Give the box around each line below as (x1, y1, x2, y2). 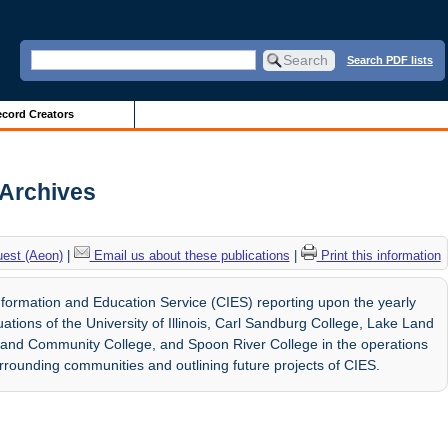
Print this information (316, 247, 441, 263)
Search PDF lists (346, 53, 433, 66)
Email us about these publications (89, 247, 290, 263)
